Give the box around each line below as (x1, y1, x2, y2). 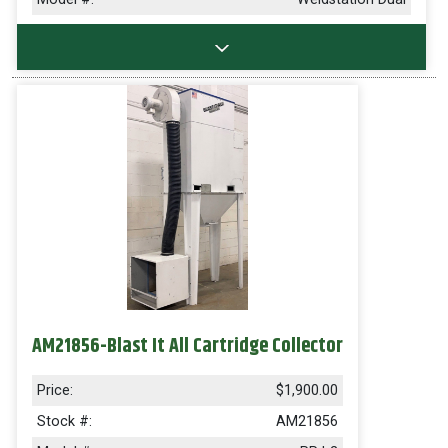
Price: (37, 382, 73, 399)
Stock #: (37, 413, 92, 430)
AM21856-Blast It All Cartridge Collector (32, 331, 343, 362)
